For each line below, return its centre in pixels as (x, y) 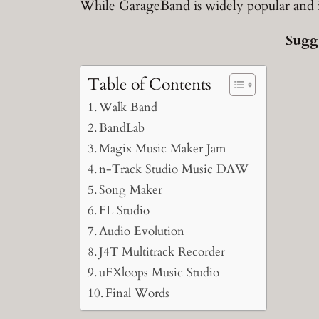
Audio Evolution (142, 231)
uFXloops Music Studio (159, 272)
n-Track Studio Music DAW (174, 169)
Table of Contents (150, 84)
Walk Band (129, 107)
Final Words (138, 293)
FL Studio (125, 210)
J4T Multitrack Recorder (162, 251)
